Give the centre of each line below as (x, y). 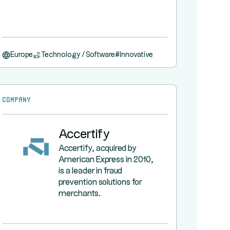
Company (16, 99)
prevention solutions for (100, 183)
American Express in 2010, (106, 160)
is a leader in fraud (90, 171)
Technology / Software (78, 55)
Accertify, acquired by (97, 149)
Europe (21, 55)
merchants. (79, 194)
